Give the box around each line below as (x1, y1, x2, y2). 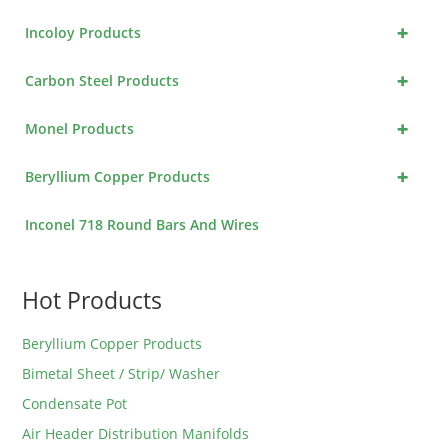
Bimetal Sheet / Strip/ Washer (22, 364, 221, 384)
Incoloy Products (25, 23, 142, 43)
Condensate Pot (22, 394, 128, 414)
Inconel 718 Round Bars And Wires (25, 215, 260, 235)
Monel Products (25, 119, 135, 139)
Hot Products (22, 284, 163, 317)
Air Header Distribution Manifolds (22, 424, 250, 444)
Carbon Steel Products (25, 71, 180, 91)
